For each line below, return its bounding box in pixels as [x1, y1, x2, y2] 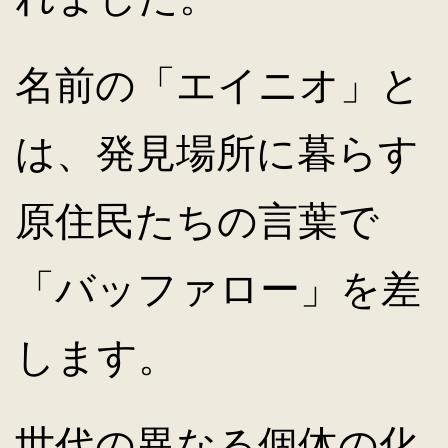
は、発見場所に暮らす [15, 130, 419, 175]
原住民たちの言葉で [15, 198, 379, 243]
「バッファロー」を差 [15, 266, 421, 311]
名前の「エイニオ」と [15, 62, 421, 107]
